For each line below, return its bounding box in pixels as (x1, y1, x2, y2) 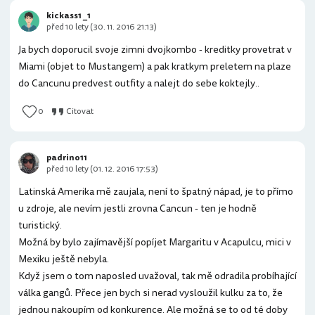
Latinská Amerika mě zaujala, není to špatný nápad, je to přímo (18, 184, 293, 199)
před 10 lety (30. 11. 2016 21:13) (46, 21, 157, 33)
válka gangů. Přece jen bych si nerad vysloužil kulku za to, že (18, 285, 283, 300)
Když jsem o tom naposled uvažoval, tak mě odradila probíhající (18, 269, 297, 283)
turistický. (18, 218, 62, 233)
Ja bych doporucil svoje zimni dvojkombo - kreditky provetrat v (18, 42, 292, 57)
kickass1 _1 (46, 10, 91, 22)
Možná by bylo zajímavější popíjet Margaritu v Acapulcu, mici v (18, 235, 291, 250)
